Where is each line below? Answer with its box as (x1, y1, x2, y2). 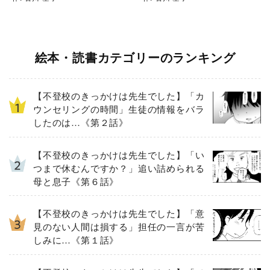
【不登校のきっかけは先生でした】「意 (33, 207, 205, 219)
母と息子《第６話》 (33, 174, 119, 187)
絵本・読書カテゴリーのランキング (34, 48, 236, 66)
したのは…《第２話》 (33, 116, 128, 128)
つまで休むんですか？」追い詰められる (33, 161, 205, 174)
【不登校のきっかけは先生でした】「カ (33, 89, 205, 102)
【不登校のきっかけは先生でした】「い (33, 148, 205, 161)
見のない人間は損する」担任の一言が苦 (33, 220, 205, 233)
